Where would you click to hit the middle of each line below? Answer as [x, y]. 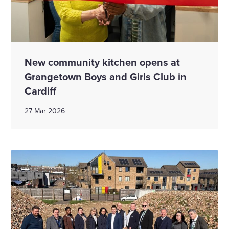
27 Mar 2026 [45, 111]
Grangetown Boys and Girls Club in [106, 76]
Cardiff [40, 90]
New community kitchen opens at [102, 62]
